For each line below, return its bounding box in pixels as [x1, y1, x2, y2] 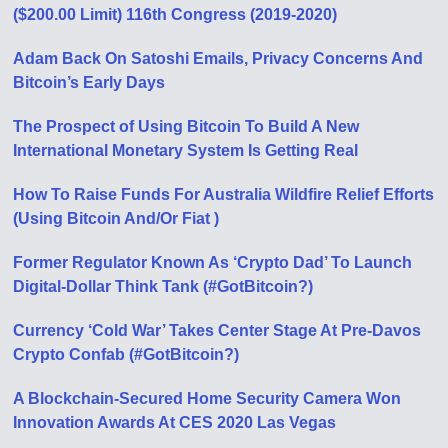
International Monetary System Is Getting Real [13, 141, 359, 159]
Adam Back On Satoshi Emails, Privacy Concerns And [13, 49, 424, 67]
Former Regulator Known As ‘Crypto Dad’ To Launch [13, 253, 413, 271]
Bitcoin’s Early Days [13, 73, 166, 91]
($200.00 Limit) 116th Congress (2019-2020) [13, 5, 338, 23]
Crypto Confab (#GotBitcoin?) [13, 345, 240, 363]
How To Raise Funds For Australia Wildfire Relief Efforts [13, 185, 435, 203]
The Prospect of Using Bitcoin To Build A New [13, 117, 360, 135]
